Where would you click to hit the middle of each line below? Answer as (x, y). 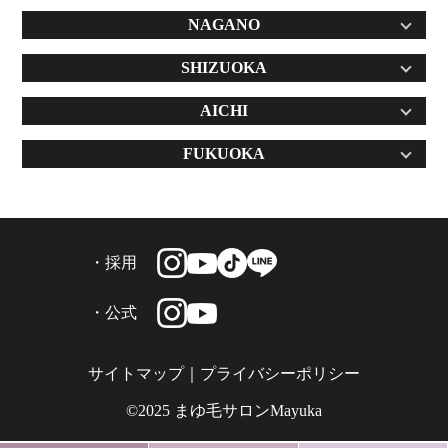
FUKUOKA (224, 154)
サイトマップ (136, 374)
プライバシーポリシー (280, 374)
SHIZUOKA (224, 68)
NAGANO (224, 25)
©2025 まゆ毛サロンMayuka (224, 411)
